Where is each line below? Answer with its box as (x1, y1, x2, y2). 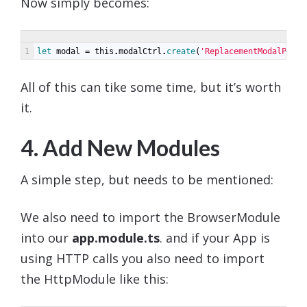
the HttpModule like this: (21, 271, 169, 288)
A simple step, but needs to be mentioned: (21, 171, 273, 188)
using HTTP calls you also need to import (21, 250, 265, 267)
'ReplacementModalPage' (200, 46, 306, 56)
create (167, 46, 195, 56)
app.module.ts (72, 230, 160, 247)
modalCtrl (119, 46, 162, 56)
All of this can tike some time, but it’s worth (21, 78, 281, 95)
